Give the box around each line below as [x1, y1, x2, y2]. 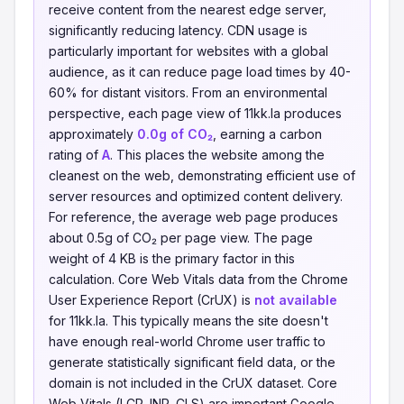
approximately [49, 126, 137, 142]
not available [254, 292, 337, 308]
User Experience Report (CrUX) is [49, 292, 254, 308]
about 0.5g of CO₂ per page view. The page [49, 230, 313, 245]
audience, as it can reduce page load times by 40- [49, 64, 351, 79]
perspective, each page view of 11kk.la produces [49, 106, 342, 121]
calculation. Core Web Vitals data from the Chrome [49, 271, 348, 287]
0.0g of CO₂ [137, 126, 213, 142]
